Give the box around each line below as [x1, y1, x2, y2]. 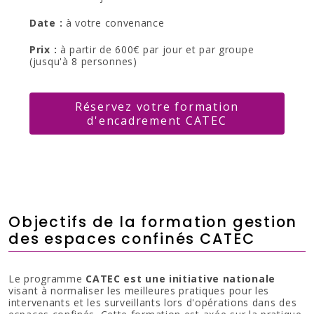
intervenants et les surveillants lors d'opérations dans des [8, 296, 297, 309]
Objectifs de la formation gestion [8, 212, 298, 232]
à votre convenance [65, 16, 165, 29]
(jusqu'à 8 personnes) [29, 55, 137, 68]
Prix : [29, 43, 60, 56]
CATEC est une [86, 272, 166, 285]
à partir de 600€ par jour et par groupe [60, 43, 254, 56]
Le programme [8, 272, 86, 285]
